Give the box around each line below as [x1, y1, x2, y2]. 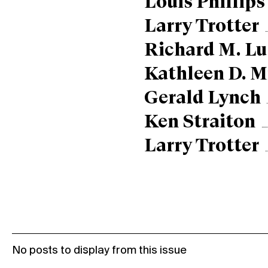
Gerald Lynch [144, 89, 261, 108]
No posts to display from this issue [12, 244, 187, 257]
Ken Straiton [144, 112, 255, 132]
